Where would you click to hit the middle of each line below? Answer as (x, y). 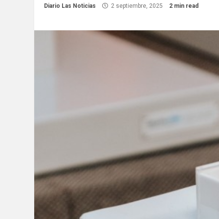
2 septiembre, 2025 (137, 6)
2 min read (184, 6)
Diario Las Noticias (70, 6)
